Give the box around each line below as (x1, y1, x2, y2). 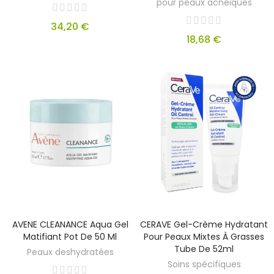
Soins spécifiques (167, 257, 241, 270)
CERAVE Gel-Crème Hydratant (140, 218, 268, 231)
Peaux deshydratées (26, 245, 114, 258)
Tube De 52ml (174, 242, 234, 255)
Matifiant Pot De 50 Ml (23, 230, 117, 243)
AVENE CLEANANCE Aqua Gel (12, 218, 128, 231)
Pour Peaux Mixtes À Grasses (144, 230, 264, 243)
